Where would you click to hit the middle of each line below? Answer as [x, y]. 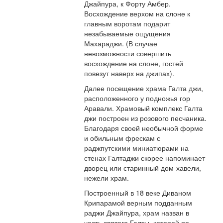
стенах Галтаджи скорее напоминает [145, 158]
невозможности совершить [128, 54]
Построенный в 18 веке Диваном [138, 193]
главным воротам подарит [127, 24]
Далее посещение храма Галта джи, [144, 88]
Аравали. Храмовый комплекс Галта [144, 108]
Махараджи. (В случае [121, 44]
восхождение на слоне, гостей [134, 63]
